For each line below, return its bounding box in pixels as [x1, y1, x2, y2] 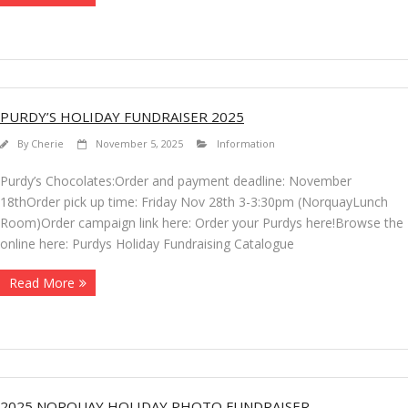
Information [217, 137, 275, 151]
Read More [9, 274, 75, 292]
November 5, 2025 [96, 137, 183, 151]
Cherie [31, 137, 64, 151]
